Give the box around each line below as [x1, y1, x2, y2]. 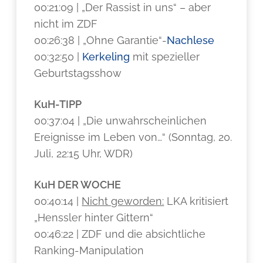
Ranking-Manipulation [34, 244, 144, 257]
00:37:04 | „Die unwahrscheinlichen [34, 114, 207, 127]
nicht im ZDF [34, 18, 98, 30]
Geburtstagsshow [34, 67, 122, 79]
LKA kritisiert [164, 195, 229, 207]
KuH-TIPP [34, 98, 82, 110]
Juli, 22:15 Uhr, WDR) [34, 147, 133, 160]
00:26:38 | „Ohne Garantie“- [34, 34, 167, 46]
